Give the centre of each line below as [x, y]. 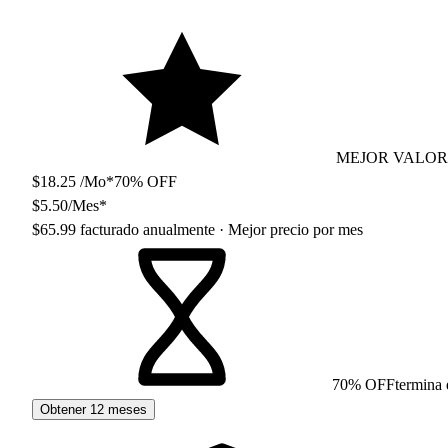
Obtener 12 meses [93, 409]
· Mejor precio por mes [289, 230]
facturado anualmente [147, 230]
